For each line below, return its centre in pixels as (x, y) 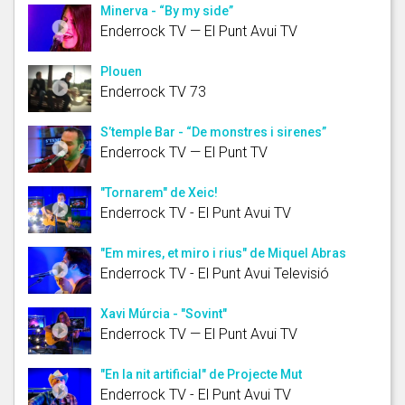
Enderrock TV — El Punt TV (184, 152)
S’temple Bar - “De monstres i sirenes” (213, 132)
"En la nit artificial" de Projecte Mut (201, 374)
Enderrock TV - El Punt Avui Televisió (215, 273)
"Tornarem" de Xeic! (159, 192)
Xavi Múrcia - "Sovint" (164, 313)
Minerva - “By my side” (167, 10)
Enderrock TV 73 (153, 91)
